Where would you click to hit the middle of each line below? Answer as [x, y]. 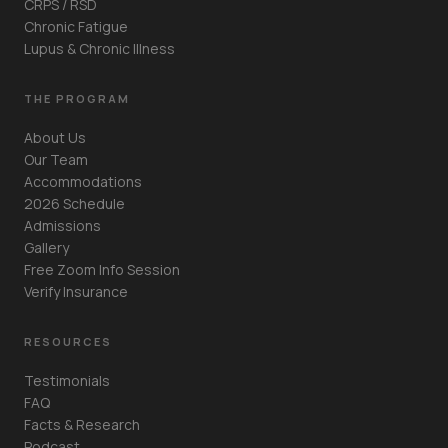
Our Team [56, 159]
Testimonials [67, 380]
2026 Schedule [74, 203]
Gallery [46, 247]
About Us [55, 137]
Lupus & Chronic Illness [99, 48]
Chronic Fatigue [76, 26]
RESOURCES [68, 341]
